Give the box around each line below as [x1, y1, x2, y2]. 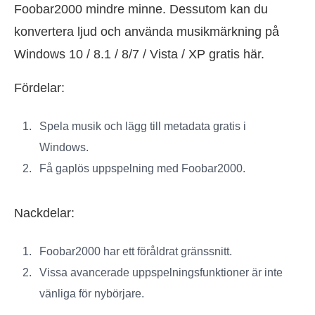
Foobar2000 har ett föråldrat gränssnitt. [39, 245, 232, 258]
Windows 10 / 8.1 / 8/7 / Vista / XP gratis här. [14, 47, 264, 62]
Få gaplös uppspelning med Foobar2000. [39, 162, 245, 175]
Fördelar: [14, 81, 65, 96]
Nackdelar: [14, 206, 75, 221]
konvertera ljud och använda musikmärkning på [14, 25, 279, 39]
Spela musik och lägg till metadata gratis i [39, 120, 246, 133]
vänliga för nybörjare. [39, 288, 144, 300]
